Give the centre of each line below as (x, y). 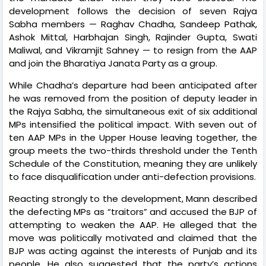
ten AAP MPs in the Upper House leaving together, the (133, 137)
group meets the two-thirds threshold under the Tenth (133, 150)
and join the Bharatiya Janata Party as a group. (113, 63)
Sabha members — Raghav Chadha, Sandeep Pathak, (133, 24)
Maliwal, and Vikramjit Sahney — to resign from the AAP (133, 50)
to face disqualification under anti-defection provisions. (132, 176)
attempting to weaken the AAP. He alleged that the (133, 224)
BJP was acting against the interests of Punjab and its (133, 251)
